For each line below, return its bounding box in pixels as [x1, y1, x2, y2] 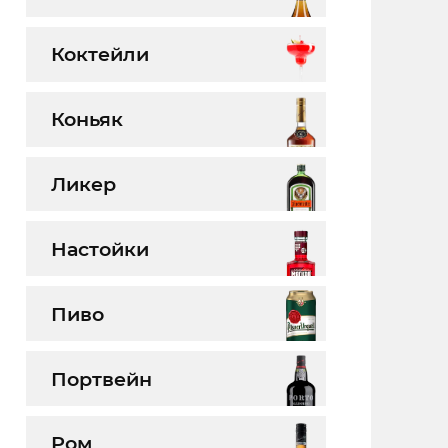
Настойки [50, 236, 149, 261]
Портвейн [50, 366, 152, 391]
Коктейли [50, 42, 149, 67]
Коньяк [50, 107, 123, 132]
